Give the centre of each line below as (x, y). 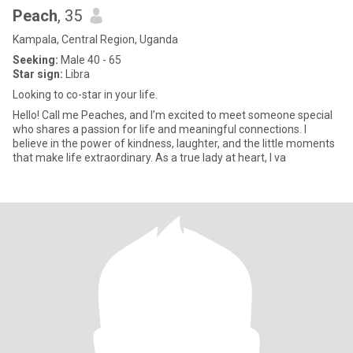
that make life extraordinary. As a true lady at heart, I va (149, 158)
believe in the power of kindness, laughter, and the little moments (174, 143)
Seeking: (35, 60)
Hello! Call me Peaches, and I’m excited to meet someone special (173, 115)
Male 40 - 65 (90, 60)
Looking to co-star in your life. (85, 95)
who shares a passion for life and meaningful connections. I (160, 129)
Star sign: (38, 74)
